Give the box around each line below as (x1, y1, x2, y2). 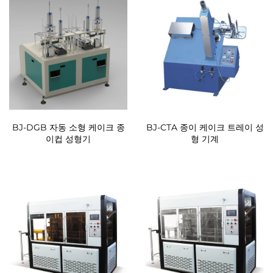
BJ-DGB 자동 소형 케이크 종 (12, 122, 125, 133)
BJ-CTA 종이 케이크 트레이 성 (146, 122, 264, 133)
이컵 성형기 (46, 133, 91, 144)
